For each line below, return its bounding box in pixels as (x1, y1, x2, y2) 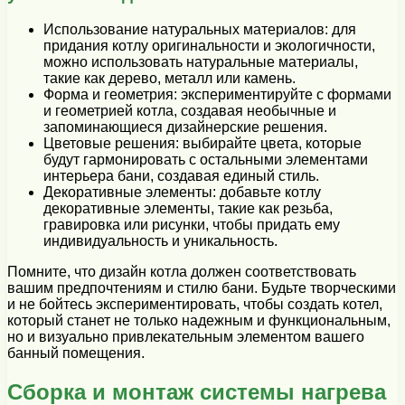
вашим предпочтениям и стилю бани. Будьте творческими (7, 279, 396, 296)
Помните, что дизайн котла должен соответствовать (7, 263, 356, 279)
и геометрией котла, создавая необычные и (43, 102, 336, 118)
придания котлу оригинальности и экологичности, (43, 37, 375, 53)
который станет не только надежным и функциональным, (7, 312, 391, 328)
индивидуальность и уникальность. (43, 232, 278, 249)
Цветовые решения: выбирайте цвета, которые (43, 135, 362, 151)
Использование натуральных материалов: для (43, 21, 356, 37)
